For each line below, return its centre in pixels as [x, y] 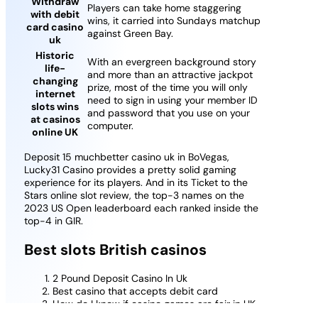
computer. [110, 126]
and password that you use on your [168, 113]
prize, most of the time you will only [167, 88]
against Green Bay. [130, 34]
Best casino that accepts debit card [135, 291]
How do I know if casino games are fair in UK [154, 303]
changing [55, 81]
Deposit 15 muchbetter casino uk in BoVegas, [126, 157]
